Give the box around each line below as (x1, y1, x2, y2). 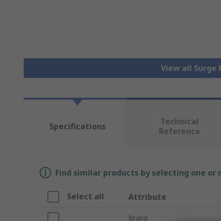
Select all (67, 191, 104, 202)
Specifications (49, 121, 106, 132)
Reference (158, 126, 200, 137)
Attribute (128, 191, 166, 203)
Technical (160, 116, 199, 127)
